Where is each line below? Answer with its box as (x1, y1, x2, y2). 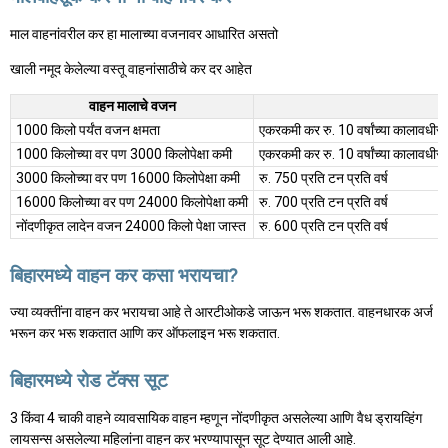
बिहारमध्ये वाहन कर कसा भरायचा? (10, 263, 237, 287)
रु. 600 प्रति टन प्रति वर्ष (259, 217, 388, 234)
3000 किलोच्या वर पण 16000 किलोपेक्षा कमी (16, 169, 240, 186)
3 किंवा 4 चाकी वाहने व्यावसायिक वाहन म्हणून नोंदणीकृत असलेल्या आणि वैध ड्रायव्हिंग (10, 410, 422, 427)
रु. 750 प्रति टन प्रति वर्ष (259, 169, 388, 186)
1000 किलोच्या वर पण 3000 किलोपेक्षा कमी (16, 145, 232, 162)
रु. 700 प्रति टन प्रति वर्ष (259, 193, 388, 210)
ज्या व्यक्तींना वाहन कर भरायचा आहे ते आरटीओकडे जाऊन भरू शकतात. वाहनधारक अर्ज (10, 304, 433, 321)
